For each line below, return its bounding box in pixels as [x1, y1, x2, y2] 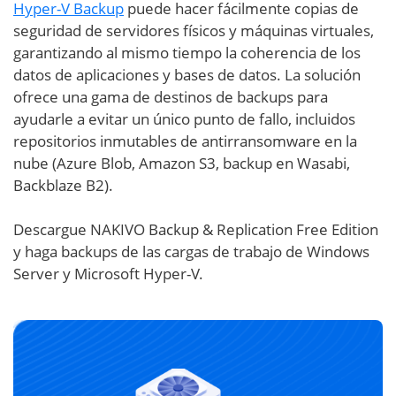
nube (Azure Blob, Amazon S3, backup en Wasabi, [13, 153, 350, 174]
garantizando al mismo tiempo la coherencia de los [13, 42, 361, 64]
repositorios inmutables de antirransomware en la [13, 131, 357, 152]
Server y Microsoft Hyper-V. [13, 263, 203, 285]
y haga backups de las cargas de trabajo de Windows [13, 241, 369, 263]
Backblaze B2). [13, 175, 113, 196]
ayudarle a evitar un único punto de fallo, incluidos [13, 109, 355, 130]
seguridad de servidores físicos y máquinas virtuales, [13, 20, 374, 42]
